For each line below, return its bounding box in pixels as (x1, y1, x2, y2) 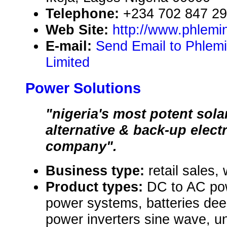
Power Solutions (25, 80, 141, 97)
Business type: (46, 163, 148, 179)
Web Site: (46, 22, 112, 38)
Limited (46, 54, 90, 70)
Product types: (46, 179, 147, 195)
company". (46, 138, 117, 155)
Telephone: (46, 6, 123, 22)
